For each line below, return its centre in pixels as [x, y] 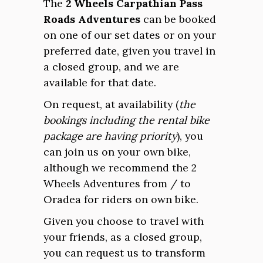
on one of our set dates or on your [130, 35]
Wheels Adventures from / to [117, 183]
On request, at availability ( [111, 104]
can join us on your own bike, [117, 152]
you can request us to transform [124, 253]
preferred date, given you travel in [129, 51]
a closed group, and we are [111, 67]
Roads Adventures [92, 19]
